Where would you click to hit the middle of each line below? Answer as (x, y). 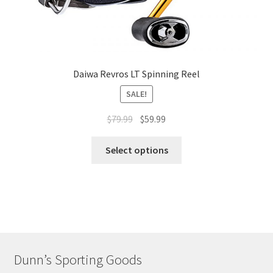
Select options (136, 150)
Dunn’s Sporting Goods (78, 260)
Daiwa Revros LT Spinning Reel (136, 73)
